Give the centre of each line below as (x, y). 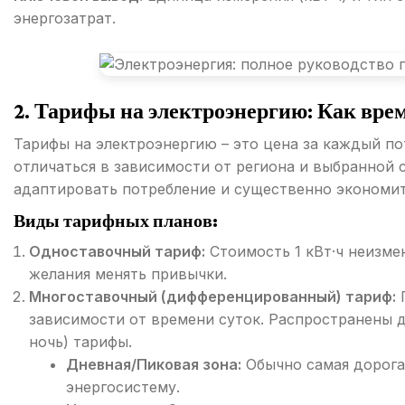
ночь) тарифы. (80, 342)
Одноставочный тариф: (117, 252)
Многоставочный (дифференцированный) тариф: (212, 297)
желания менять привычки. (128, 274)
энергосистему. (123, 387)
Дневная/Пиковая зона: (154, 365)
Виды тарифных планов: (116, 221)
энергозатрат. (65, 18)
